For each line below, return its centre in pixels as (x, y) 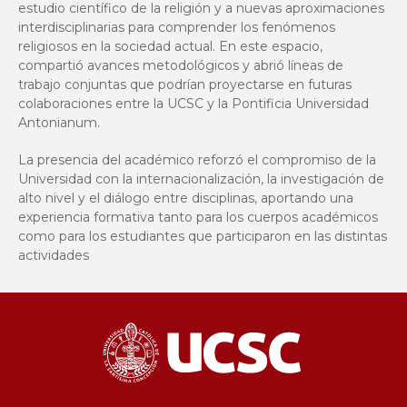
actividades (54, 255)
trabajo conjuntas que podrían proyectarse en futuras (185, 84)
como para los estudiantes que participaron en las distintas (203, 236)
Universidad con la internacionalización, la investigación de (201, 179)
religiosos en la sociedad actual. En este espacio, (170, 46)
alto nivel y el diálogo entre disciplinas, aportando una (186, 198)
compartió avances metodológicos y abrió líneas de (181, 65)
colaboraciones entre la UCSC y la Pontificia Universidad (194, 104)
